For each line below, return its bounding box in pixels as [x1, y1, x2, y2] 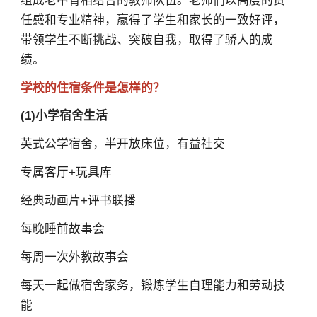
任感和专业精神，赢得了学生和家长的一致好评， [20, 13, 285, 27]
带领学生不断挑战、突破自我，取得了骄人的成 [20, 33, 273, 47]
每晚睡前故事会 [20, 222, 105, 236]
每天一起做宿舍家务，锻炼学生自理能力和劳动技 [20, 279, 285, 293]
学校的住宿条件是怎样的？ [20, 81, 165, 95]
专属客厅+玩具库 [20, 166, 112, 180]
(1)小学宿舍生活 [20, 109, 108, 123]
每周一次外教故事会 [20, 250, 129, 265]
